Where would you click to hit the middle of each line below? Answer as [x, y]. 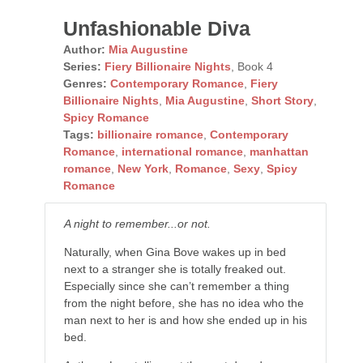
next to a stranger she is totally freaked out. [175, 269]
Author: [84, 49]
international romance [182, 151]
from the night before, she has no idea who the [184, 303]
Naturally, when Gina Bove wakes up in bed [175, 252]
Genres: [85, 83]
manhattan [279, 151]
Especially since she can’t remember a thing [176, 286]
